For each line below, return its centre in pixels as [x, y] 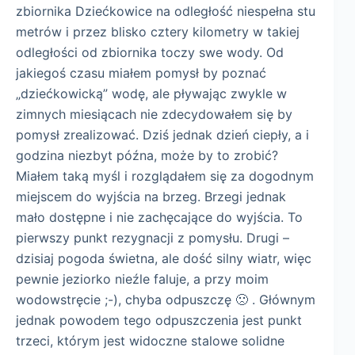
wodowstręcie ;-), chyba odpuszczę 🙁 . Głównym [166, 299]
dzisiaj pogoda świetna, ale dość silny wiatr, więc [164, 258]
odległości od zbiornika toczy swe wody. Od [150, 52]
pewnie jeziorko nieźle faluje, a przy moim [142, 279]
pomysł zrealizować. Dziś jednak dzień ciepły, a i [162, 134]
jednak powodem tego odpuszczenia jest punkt [159, 320]
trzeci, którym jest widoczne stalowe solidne [150, 340]
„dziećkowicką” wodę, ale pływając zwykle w [151, 93]
